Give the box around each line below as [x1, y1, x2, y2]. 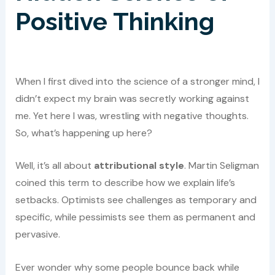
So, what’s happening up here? [15, 126, 152, 139]
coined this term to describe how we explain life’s [15, 176, 235, 190]
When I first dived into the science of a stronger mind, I [15, 74, 260, 88]
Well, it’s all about [15, 159, 94, 172]
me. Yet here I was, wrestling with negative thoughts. [15, 109, 249, 122]
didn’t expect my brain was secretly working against [15, 91, 249, 105]
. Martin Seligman [184, 159, 259, 172]
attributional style [93, 159, 184, 172]
